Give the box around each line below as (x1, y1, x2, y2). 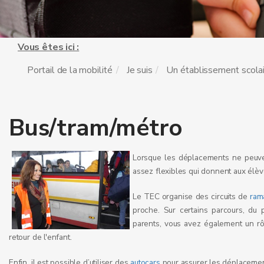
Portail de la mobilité (27, 64, 113, 77)
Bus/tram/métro (9, 112, 183, 144)
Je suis (126, 64, 153, 77)
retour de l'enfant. (9, 232, 72, 243)
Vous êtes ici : (18, 41, 80, 54)
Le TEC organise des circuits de (133, 191, 250, 202)
